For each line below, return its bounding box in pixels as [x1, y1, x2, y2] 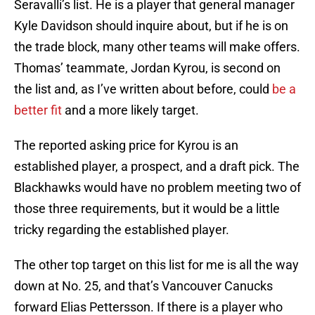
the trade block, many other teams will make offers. [14, 39, 300, 55]
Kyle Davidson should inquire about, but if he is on [14, 18, 288, 34]
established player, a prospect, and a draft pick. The [14, 159, 300, 174]
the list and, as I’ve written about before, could [14, 82, 272, 97]
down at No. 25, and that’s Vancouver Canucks [14, 278, 273, 294]
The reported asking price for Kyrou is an [14, 138, 238, 153]
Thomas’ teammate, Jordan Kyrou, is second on [14, 60, 281, 76]
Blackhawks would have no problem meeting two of [14, 180, 301, 195]
